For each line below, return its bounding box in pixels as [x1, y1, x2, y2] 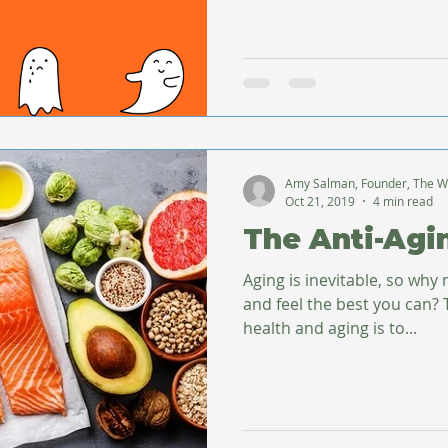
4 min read [373, 192, 433, 209]
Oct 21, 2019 [285, 192, 355, 209]
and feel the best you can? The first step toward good [243, 292, 443, 315]
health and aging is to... [243, 316, 417, 339]
